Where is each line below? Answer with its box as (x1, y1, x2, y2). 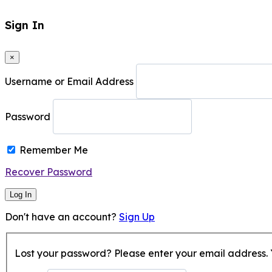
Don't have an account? (5, 211, 119, 223)
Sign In (5, 18, 44, 33)
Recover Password (5, 166, 92, 178)
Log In (10, 190, 32, 200)
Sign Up (119, 211, 155, 223)
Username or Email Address (5, 75, 134, 88)
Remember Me (19, 144, 88, 157)
